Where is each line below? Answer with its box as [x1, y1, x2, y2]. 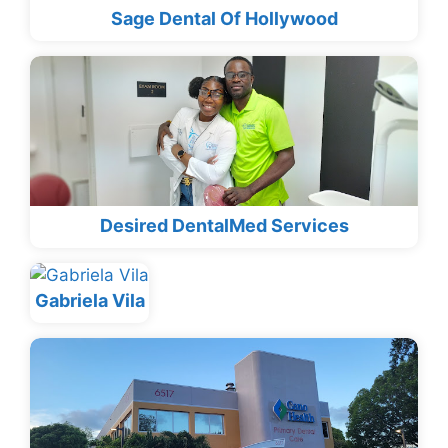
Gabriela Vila [34, 290, 145, 312]
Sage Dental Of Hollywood [110, 8, 338, 30]
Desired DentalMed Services [99, 215, 349, 237]
